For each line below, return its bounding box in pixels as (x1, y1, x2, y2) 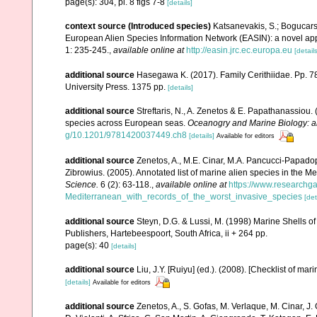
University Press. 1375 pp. (65, 82, 168, 93)
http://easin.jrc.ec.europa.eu (186, 45, 292, 55)
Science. (65, 179, 98, 190)
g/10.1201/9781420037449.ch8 (65, 130, 187, 141)
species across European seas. (65, 118, 188, 129)
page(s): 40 (65, 240, 111, 250)
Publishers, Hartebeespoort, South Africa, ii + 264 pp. (65, 228, 267, 238)
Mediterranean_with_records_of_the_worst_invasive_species (65, 191, 302, 202)
